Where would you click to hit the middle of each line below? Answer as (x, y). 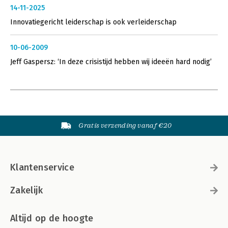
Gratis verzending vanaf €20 (125, 125)
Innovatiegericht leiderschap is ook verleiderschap (93, 22)
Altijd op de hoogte (52, 218)
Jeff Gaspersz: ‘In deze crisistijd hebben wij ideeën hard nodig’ (111, 62)
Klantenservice (42, 167)
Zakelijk (26, 190)
